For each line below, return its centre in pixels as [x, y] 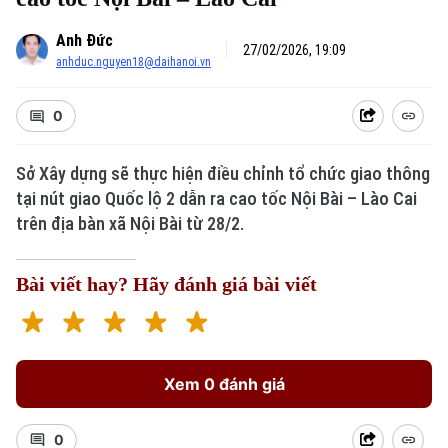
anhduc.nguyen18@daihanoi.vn [133, 62]
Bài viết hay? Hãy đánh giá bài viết [166, 284]
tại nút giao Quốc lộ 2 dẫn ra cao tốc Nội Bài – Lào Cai [216, 198]
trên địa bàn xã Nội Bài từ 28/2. [130, 223]
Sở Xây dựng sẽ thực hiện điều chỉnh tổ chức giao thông [223, 173]
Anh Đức [84, 40]
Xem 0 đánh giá [224, 384]
